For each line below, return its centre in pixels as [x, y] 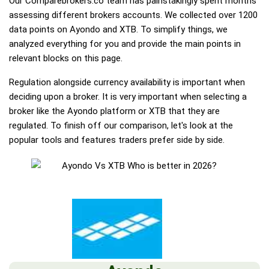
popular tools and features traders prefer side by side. [117, 140]
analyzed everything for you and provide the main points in [125, 44]
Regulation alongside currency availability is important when [127, 82]
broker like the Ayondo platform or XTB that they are [114, 111]
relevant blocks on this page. [66, 58]
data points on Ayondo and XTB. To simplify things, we [118, 29]
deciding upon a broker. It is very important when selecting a [128, 97]
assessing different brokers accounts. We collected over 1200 [133, 15]
